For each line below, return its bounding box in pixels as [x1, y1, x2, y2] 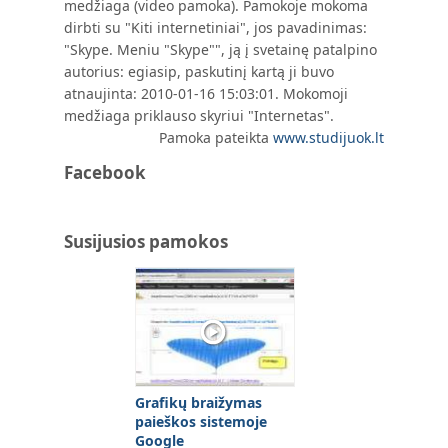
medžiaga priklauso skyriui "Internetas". [64, 106, 334, 125]
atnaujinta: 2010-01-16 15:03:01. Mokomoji [64, 84, 348, 103]
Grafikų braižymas [135, 393, 262, 412]
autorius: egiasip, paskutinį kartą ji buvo [64, 62, 334, 81]
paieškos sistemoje [135, 412, 267, 431]
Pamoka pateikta [159, 128, 273, 147]
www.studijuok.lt [273, 128, 384, 147]
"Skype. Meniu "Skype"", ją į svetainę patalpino [64, 40, 377, 59]
